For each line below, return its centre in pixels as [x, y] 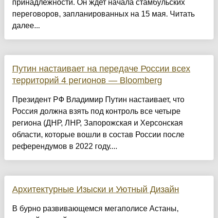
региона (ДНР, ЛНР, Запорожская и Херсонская [97, 123]
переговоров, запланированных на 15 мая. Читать [103, 14]
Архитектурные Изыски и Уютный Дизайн [95, 189]
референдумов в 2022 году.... [64, 146]
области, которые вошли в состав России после [98, 134]
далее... [26, 25]
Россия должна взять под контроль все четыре [96, 111]
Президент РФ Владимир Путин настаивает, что [98, 99]
